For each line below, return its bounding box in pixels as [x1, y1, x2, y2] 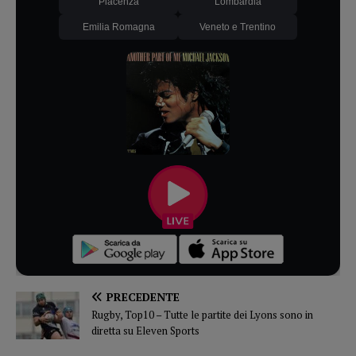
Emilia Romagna [82, 21, 155, 33]
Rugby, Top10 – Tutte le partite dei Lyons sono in [91, 307, 313, 322]
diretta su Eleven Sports [91, 323, 199, 338]
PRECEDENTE [106, 288, 180, 304]
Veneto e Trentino [199, 21, 276, 33]
